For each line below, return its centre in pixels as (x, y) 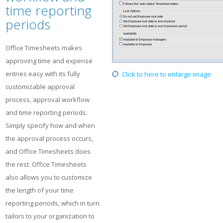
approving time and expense (49, 61)
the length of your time (40, 190)
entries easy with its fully (43, 74)
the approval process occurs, (49, 138)
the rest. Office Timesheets (46, 164)
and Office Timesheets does (48, 151)
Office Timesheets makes (44, 48)
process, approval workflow (48, 100)
